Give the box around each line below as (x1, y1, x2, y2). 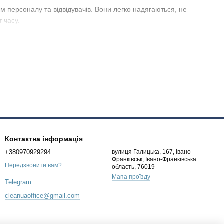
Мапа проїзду (112, 173, 150, 180)
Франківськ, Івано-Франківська (112, 156, 196, 163)
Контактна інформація (5, 135, 83, 143)
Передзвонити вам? (5, 162, 62, 169)
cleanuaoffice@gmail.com (5, 192, 80, 200)
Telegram (5, 178, 31, 186)
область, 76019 (112, 163, 155, 170)
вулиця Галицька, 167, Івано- (112, 148, 193, 155)
